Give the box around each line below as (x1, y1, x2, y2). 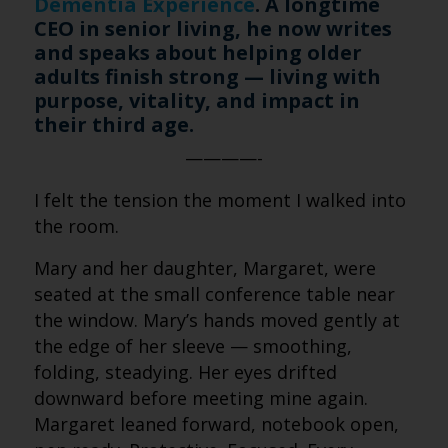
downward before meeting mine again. (33, 386, 368, 410)
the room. (33, 214, 119, 238)
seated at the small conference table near (33, 282, 395, 306)
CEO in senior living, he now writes (33, 15, 392, 42)
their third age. (33, 111, 194, 138)
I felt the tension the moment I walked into (33, 188, 406, 212)
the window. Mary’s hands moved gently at (33, 308, 400, 332)
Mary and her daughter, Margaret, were (33, 256, 376, 280)
